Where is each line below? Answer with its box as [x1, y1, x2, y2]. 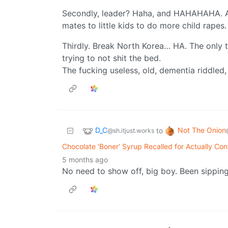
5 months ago [62, 155, 108, 164]
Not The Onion [178, 126, 226, 135]
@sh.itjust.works [107, 127, 154, 135]
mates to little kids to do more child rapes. [62, 20, 226, 31]
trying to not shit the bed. [62, 53, 161, 64]
